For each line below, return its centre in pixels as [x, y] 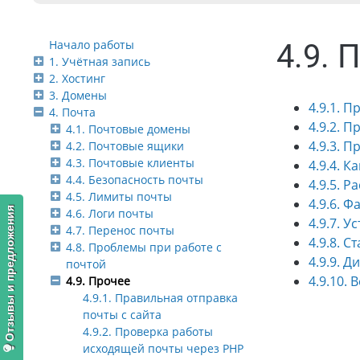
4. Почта [72, 112]
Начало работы [92, 45]
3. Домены [78, 96]
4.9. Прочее [98, 281]
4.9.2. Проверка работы [148, 332]
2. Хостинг [77, 79]
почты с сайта [122, 315]
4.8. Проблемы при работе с [144, 247]
